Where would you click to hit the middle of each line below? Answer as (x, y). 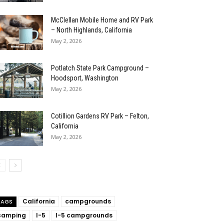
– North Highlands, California (91, 30)
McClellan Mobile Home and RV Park (102, 20)
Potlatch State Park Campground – (100, 68)
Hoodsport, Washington (85, 78)
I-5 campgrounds (84, 215)
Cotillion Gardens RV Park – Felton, (100, 116)
